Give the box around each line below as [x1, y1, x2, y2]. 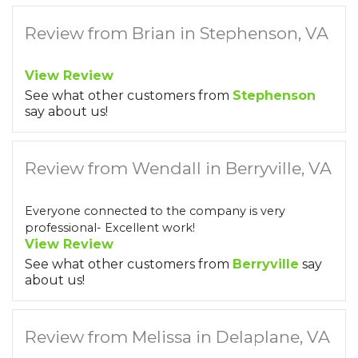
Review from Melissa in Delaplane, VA [25, 327, 330, 347]
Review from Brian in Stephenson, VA [25, 23, 328, 43]
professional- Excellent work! [25, 221, 198, 235]
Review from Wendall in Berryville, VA [25, 158, 332, 178]
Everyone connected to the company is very [25, 204, 285, 218]
